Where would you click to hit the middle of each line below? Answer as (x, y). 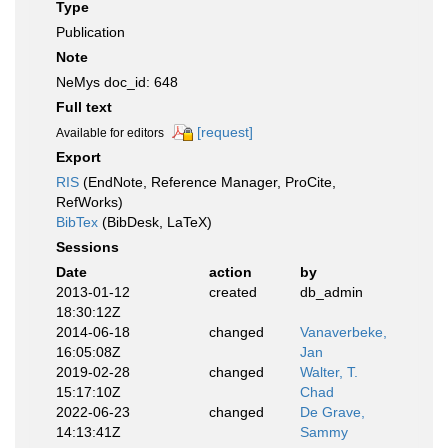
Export (78, 157)
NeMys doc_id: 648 (117, 82)
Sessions (87, 247)
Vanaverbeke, (343, 332)
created (232, 292)
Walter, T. (329, 372)
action (230, 272)
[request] (225, 132)
